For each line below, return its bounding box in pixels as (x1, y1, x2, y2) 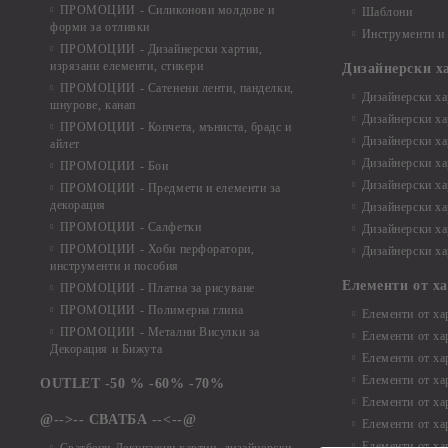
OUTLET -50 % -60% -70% (40, 376, 225, 391)
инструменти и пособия (50, 259, 179, 273)
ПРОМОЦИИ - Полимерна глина (59, 303, 244, 317)
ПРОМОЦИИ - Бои (59, 159, 169, 173)
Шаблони (361, 5, 413, 19)
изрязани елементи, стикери (50, 59, 204, 73)
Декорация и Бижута (50, 342, 163, 356)
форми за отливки (50, 20, 150, 34)
